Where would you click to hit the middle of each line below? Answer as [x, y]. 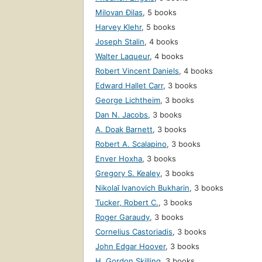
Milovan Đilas [119, 13]
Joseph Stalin [120, 42]
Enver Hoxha [119, 159]
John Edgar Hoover [130, 247]
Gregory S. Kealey [128, 173]
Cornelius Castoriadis [134, 232]
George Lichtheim [128, 100]
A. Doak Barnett [124, 130]
